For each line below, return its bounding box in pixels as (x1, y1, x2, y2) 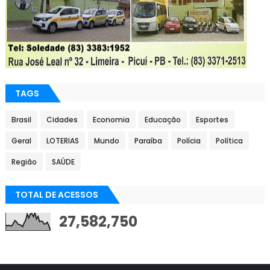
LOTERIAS (46, 136, 79, 146)
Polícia (177, 136, 201, 146)
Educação (144, 115, 181, 125)
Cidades (46, 115, 78, 125)
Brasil (11, 115, 31, 125)
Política (215, 136, 243, 146)
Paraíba (134, 136, 162, 146)
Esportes (195, 115, 228, 125)
